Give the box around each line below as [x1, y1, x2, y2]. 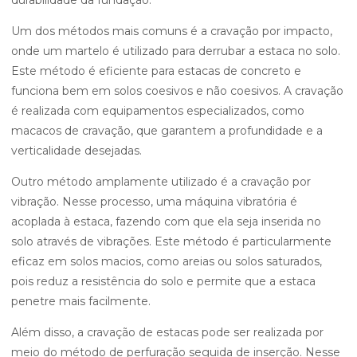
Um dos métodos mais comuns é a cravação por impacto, [11, 24, 332, 38]
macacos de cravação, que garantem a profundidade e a [11, 124, 323, 138]
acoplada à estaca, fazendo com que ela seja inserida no [11, 214, 321, 229]
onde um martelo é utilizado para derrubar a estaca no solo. [11, 44, 340, 58]
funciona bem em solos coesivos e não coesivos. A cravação [11, 84, 343, 98]
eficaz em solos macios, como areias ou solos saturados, [11, 254, 322, 269]
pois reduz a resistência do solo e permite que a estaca [11, 274, 316, 288]
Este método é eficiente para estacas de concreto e [11, 64, 301, 78]
